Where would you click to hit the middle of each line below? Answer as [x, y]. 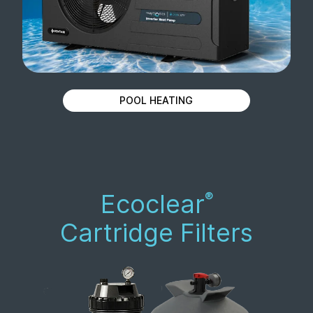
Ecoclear [152, 204]
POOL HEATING [156, 100]
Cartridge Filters [156, 233]
